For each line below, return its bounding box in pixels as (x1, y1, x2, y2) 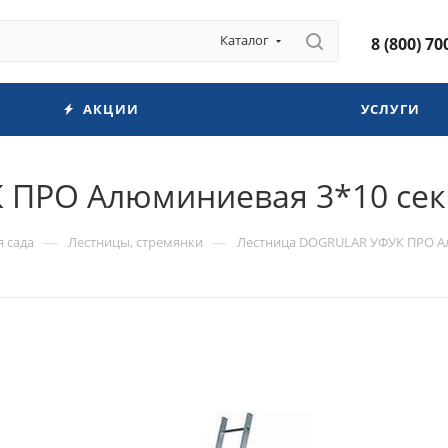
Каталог (220, 31, 269, 49)
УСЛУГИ (360, 100, 421, 118)
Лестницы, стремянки (68, 233, 203, 251)
